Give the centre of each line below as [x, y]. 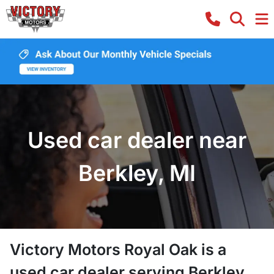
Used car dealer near [137, 140]
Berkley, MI [137, 173]
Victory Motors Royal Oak [104, 249]
